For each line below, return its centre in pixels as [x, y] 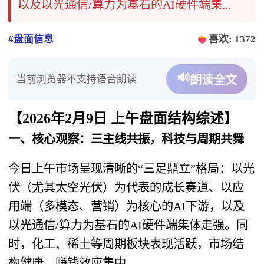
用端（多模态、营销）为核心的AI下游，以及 [127, 206]
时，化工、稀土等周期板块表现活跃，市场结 [126, 244]
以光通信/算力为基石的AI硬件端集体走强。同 [128, 225]
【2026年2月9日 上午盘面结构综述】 [123, 118]
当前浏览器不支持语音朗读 [77, 79]
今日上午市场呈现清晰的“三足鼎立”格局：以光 [132, 168]
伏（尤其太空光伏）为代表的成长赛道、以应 [126, 187]
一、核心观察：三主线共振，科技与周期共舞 [126, 139]
